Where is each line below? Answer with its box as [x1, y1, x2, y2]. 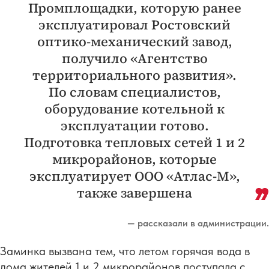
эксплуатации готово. [60, 116, 209, 135]
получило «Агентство [61, 49, 208, 68]
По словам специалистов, [48, 83, 221, 101]
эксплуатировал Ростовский [38, 16, 231, 34]
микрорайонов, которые [52, 150, 217, 169]
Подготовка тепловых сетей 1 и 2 [24, 133, 245, 152]
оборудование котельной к [44, 100, 225, 118]
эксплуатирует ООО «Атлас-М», [29, 167, 240, 186]
